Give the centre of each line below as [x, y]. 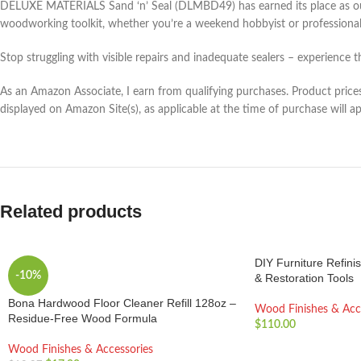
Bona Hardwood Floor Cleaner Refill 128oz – [122, 303]
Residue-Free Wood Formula [83, 318]
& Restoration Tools [304, 278]
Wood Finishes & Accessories [81, 350]
